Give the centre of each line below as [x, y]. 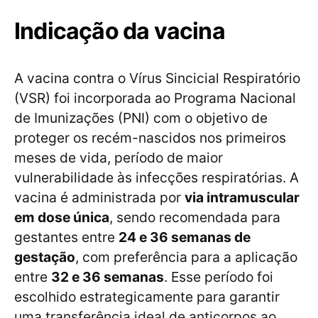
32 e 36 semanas [108, 277]
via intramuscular [242, 198]
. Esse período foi [219, 277]
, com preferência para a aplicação [186, 257]
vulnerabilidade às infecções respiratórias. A [157, 178]
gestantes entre [66, 237]
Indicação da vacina [120, 31]
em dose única [62, 218]
